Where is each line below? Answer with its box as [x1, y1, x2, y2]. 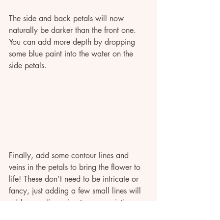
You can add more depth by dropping [9, 36, 137, 47]
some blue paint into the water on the [9, 48, 136, 59]
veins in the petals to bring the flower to [9, 162, 143, 173]
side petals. [9, 60, 49, 71]
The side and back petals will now [9, 13, 126, 24]
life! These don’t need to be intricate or [9, 174, 141, 185]
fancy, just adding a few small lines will [9, 186, 143, 196]
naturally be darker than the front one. [9, 25, 138, 35]
